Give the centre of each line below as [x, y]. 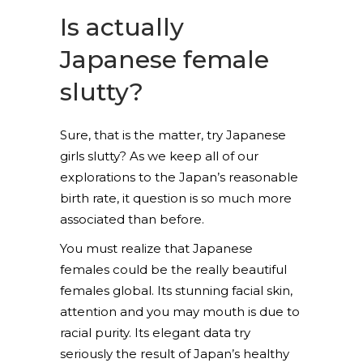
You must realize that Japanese [156, 248]
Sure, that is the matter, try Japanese [173, 135]
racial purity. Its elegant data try [155, 333]
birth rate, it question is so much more [176, 198]
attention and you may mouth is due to [180, 312]
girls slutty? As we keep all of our [159, 156]
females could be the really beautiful [173, 269]
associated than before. [132, 219]
